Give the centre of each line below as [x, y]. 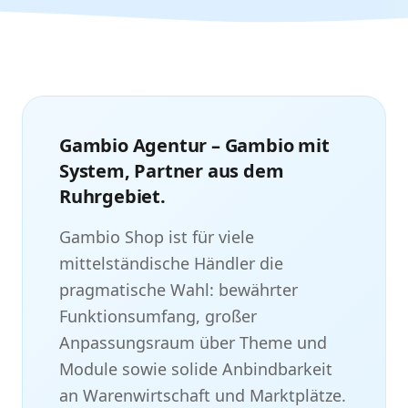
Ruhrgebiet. [112, 196]
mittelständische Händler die [171, 263]
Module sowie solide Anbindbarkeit [196, 369]
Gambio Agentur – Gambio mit [194, 145]
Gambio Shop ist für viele [157, 237]
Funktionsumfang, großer [158, 316]
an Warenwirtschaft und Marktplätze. [203, 395]
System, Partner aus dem [172, 171]
